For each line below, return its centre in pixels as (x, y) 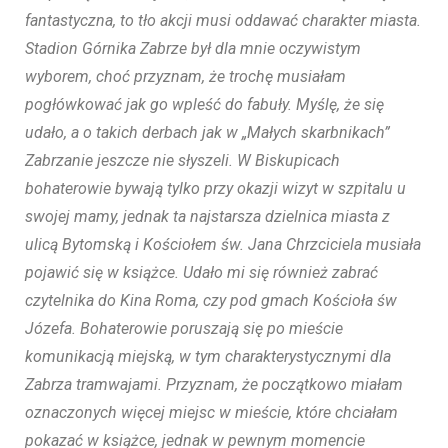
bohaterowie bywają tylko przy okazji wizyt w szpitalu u (215, 189)
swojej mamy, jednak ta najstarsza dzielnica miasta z (207, 217)
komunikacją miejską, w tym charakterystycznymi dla (208, 357)
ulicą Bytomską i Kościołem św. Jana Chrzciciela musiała (223, 245)
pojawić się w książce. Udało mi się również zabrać (201, 273)
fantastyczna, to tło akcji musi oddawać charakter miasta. (223, 21)
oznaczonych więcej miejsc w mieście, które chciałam (211, 413)
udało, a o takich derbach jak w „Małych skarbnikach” (207, 133)
